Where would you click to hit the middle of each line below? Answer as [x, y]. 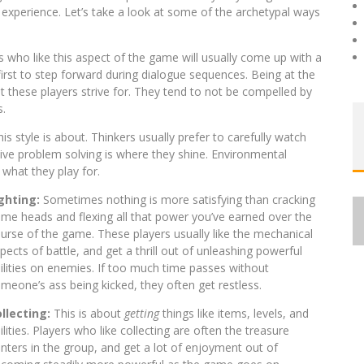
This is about [89, 313]
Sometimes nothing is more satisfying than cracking [179, 199]
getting [142, 313]
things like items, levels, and [234, 313]
